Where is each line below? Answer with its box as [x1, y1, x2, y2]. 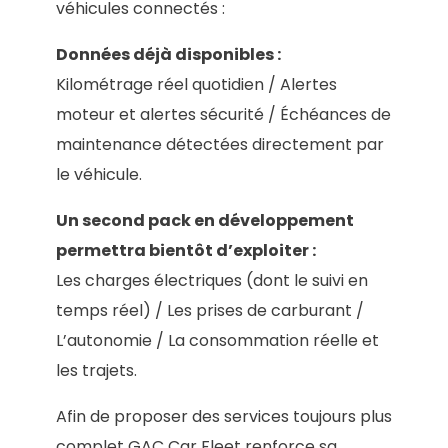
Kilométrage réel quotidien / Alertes [56, 73, 337, 97]
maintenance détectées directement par [56, 133, 384, 157]
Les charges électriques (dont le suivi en [56, 269, 368, 293]
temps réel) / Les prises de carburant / [56, 299, 364, 323]
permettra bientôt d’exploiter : [56, 239, 316, 263]
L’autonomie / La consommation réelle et [56, 329, 379, 353]
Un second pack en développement [56, 209, 354, 233]
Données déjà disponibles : [56, 43, 281, 67]
